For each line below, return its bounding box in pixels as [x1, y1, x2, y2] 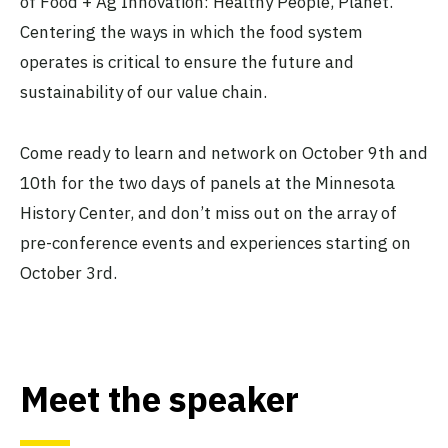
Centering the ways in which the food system [20, 21, 363, 44]
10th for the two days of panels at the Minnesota [20, 171, 395, 194]
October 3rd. [20, 261, 117, 284]
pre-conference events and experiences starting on [20, 231, 411, 254]
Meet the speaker [20, 376, 299, 423]
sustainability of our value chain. [20, 81, 267, 104]
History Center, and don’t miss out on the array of [20, 201, 397, 224]
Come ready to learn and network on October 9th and [20, 141, 428, 164]
